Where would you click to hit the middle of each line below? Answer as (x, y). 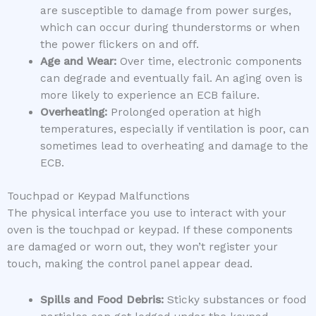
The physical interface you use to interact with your (147, 213)
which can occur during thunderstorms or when (170, 27)
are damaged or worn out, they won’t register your (142, 247)
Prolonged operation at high (184, 112)
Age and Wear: (78, 61)
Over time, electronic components (209, 61)
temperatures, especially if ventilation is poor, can (174, 129)
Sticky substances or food (235, 300)
